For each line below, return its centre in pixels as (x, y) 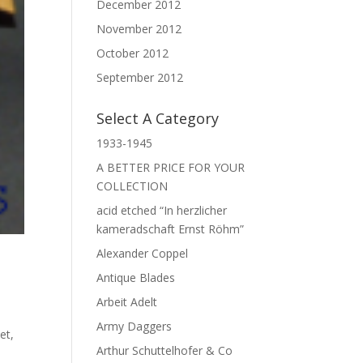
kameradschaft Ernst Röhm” (171, 229)
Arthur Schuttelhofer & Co (165, 350)
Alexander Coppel (143, 253)
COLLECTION (132, 186)
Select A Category (158, 118)
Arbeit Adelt (127, 302)
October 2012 (133, 53)
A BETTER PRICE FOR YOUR (171, 167)
